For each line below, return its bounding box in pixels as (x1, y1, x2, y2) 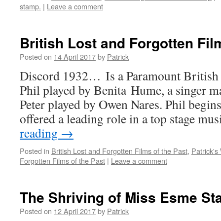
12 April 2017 (54, 206, 96, 216)
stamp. (20, 1, 41, 11)
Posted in (20, 146, 49, 156)
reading (20, 124, 61, 141)
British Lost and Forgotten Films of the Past (51, 146, 187, 156)
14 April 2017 (54, 51, 96, 62)
